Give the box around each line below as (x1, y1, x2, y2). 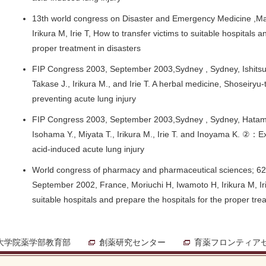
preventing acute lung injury (32, 94, 136, 103)
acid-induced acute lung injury (32, 144, 144, 154)
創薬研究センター (99, 237, 166, 247)
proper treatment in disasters (32, 43, 141, 53)
